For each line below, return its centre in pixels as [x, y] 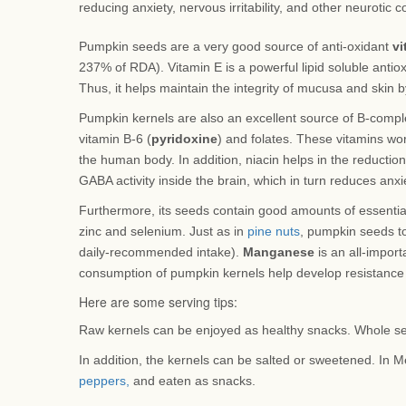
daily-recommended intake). [161, 252]
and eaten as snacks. [193, 381]
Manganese [279, 252]
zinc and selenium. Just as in [163, 231]
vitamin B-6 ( [115, 139]
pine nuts [274, 231]
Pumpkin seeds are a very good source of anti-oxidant [236, 46]
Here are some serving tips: [158, 302]
